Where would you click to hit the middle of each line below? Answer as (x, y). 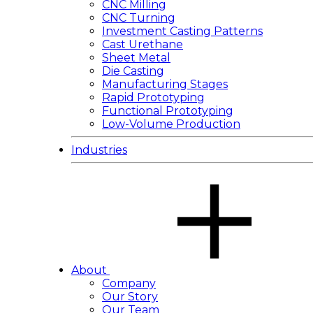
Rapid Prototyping (153, 97)
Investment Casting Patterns (182, 31)
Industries (99, 150)
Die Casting (133, 71)
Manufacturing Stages (165, 84)
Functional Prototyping (168, 111)
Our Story (130, 297)
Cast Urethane (143, 44)
